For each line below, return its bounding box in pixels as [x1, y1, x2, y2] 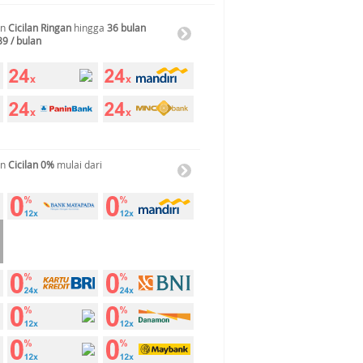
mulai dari [54, 158, 102, 171]
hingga [71, 21, 107, 34]
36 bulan [107, 21, 146, 34]
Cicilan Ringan [8, 21, 71, 34]
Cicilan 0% [8, 158, 54, 171]
